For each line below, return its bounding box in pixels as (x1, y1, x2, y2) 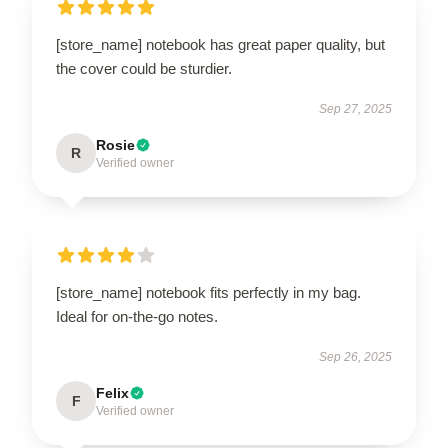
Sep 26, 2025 (319, 350, 392, 364)
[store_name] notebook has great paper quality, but (56, 36, 385, 53)
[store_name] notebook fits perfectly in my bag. (56, 284, 361, 301)
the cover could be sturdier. (56, 60, 232, 77)
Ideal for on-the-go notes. (56, 308, 218, 325)
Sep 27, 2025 (319, 102, 392, 116)
